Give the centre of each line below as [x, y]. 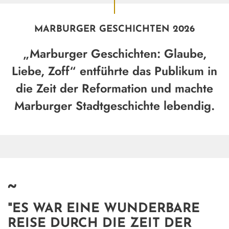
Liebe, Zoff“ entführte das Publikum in [114, 71]
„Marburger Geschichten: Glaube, [114, 54]
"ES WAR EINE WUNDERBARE [104, 209]
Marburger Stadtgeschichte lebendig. [114, 106]
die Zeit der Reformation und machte [114, 88]
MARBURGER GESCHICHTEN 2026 [114, 29]
